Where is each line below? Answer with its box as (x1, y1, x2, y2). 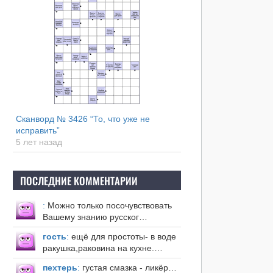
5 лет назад (15, 137, 62, 147)
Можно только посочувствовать (44, 200, 172, 211)
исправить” (15, 126, 60, 136)
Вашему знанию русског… (42, 212, 147, 222)
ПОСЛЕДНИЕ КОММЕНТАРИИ (19, 173, 138, 189)
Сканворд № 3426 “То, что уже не (15, 114, 150, 124)
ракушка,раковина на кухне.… (42, 243, 163, 253)
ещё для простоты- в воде (68, 232, 176, 242)
